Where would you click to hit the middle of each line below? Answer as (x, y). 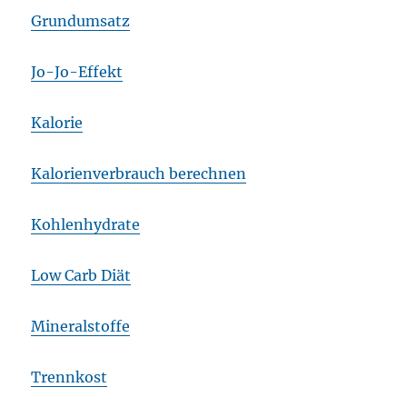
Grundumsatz (81, 21)
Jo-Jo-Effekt (77, 72)
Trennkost (69, 377)
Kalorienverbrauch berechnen (139, 174)
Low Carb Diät (81, 276)
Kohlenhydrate (86, 225)
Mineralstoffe (81, 327)
